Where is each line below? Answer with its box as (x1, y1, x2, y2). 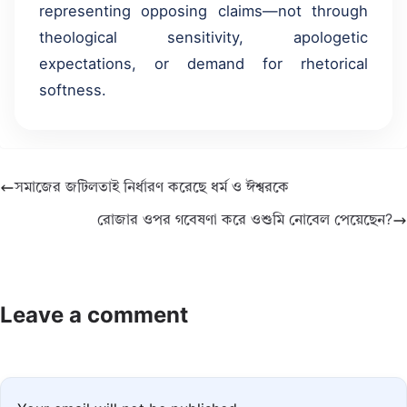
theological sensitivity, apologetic (39, 32, 368, 47)
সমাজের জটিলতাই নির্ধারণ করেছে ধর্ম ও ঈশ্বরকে (15, 181, 289, 196)
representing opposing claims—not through (39, 5, 368, 21)
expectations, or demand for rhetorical (39, 58, 368, 74)
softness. (39, 84, 106, 100)
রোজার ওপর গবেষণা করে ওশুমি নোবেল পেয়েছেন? (97, 213, 392, 229)
